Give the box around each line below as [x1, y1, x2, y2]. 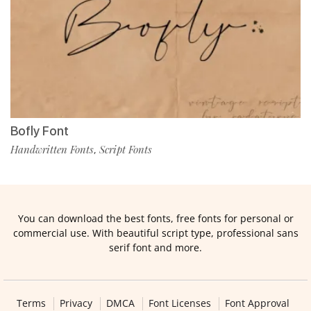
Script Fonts [99, 142, 152, 156]
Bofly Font [10, 123, 69, 138]
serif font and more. [109, 240, 202, 254]
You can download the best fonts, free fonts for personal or [17, 211, 294, 225]
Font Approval [224, 296, 289, 310]
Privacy [59, 296, 92, 310]
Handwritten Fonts [10, 142, 94, 156]
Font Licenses [148, 296, 211, 310]
